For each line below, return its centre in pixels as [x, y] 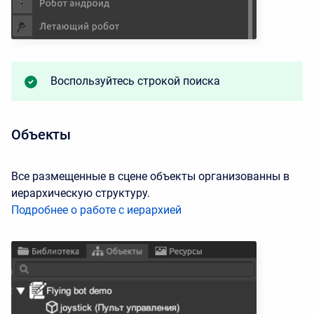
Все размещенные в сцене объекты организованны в [150, 177]
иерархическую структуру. [81, 193]
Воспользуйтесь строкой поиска [135, 81]
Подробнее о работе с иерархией [96, 210]
